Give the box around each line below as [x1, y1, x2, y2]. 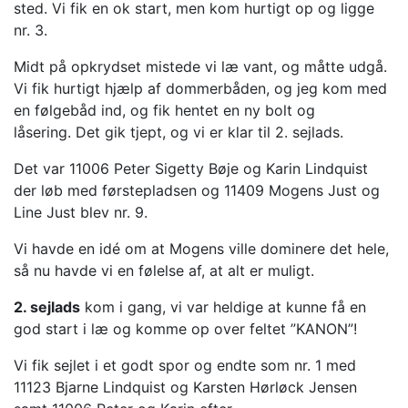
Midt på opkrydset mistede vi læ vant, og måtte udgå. [14, 56, 387, 76]
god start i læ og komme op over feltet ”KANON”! [14, 319, 357, 338]
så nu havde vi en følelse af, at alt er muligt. [14, 260, 314, 280]
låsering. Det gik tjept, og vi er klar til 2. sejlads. [14, 122, 343, 141]
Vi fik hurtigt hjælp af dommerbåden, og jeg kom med [14, 78, 387, 97]
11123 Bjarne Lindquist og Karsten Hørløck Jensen [14, 377, 357, 396]
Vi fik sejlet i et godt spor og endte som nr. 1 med [14, 355, 356, 374]
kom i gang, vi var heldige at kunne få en [80, 297, 366, 316]
